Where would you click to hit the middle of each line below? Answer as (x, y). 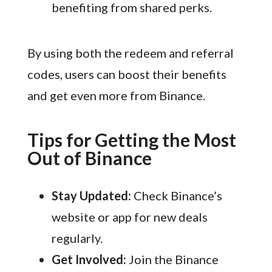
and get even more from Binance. (116, 96)
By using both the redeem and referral (130, 53)
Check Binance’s (176, 196)
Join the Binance (172, 260)
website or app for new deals (129, 217)
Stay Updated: (91, 196)
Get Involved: (89, 260)
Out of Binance (89, 158)
